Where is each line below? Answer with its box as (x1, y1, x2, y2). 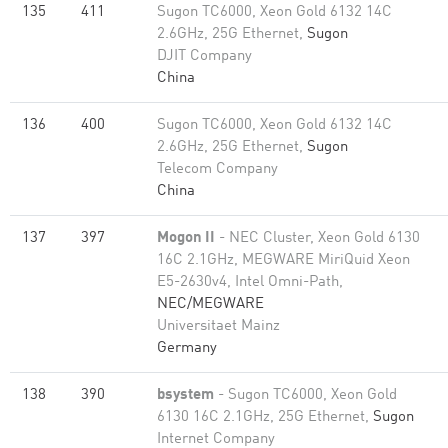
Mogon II (157, 231, 215, 246)
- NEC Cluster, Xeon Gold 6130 (215, 231, 420, 246)
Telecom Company (157, 162, 278, 177)
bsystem (157, 388, 214, 403)
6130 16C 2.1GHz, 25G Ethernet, (157, 410, 373, 425)
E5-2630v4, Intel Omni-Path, (157, 275, 343, 290)
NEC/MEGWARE (157, 297, 264, 312)
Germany (157, 341, 217, 356)
